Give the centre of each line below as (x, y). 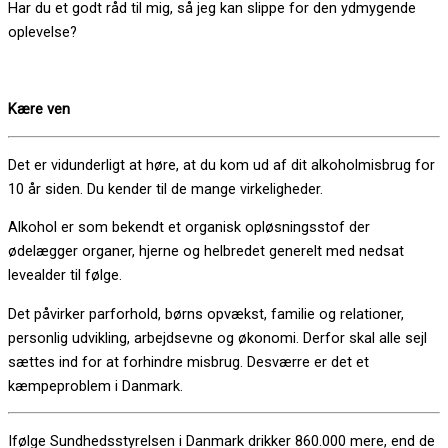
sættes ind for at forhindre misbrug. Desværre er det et (188, 361)
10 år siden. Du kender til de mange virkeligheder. (165, 188)
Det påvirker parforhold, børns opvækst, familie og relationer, (206, 313)
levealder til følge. (65, 275)
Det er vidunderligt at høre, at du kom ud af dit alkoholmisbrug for (221, 164)
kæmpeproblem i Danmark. (95, 385)
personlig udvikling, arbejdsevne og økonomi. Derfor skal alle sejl (217, 337)
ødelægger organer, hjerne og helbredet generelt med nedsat (206, 251)
